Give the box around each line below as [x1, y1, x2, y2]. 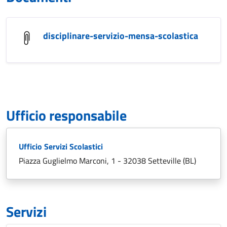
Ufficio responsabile [6, 104, 127, 126]
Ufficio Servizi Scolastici [19, 140, 103, 153]
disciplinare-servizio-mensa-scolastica [43, 29, 198, 43]
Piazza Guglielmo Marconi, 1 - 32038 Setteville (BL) [19, 155, 196, 167]
